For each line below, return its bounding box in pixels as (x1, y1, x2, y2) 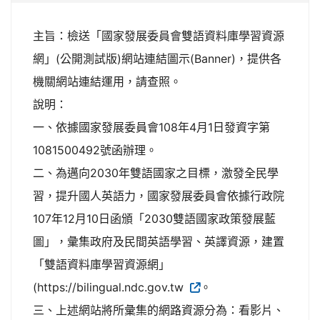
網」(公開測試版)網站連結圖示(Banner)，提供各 (33, 51, 281, 66)
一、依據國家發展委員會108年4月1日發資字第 (33, 120, 270, 134)
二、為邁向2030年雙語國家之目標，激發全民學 (33, 166, 279, 180)
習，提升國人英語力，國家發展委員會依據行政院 (33, 189, 284, 203)
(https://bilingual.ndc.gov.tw (33, 280, 187, 294)
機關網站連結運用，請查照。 (33, 74, 181, 89)
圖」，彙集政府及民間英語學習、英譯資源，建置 (33, 234, 284, 249)
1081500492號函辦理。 (33, 143, 157, 157)
